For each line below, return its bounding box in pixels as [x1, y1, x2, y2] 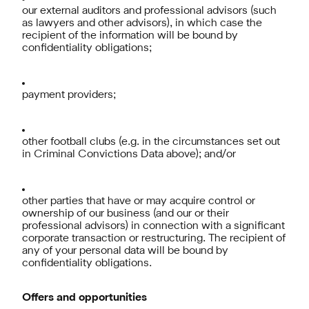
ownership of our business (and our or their [22, 209, 229, 219]
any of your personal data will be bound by [22, 246, 228, 256]
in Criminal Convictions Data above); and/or [22, 150, 236, 159]
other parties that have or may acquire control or [22, 197, 255, 206]
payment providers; [22, 90, 116, 100]
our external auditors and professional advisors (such [22, 6, 277, 16]
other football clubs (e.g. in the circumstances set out [22, 137, 280, 147]
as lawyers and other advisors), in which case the [22, 19, 262, 28]
